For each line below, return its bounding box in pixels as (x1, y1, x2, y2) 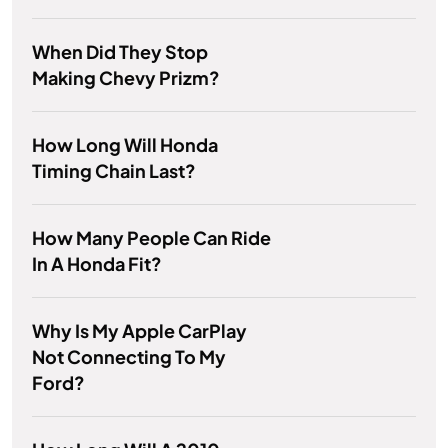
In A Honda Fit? (32, 252, 162, 276)
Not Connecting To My (32, 345, 226, 369)
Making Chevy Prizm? (32, 66, 220, 90)
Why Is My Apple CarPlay (32, 319, 247, 343)
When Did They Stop (32, 40, 208, 64)
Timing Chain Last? (32, 159, 196, 183)
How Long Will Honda (32, 133, 218, 157)
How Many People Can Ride (32, 226, 271, 250)
